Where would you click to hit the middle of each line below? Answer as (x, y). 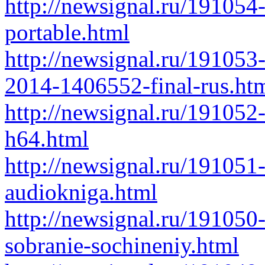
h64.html (47, 139)
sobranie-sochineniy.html (122, 245)
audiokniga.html (81, 192)
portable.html (67, 32)
